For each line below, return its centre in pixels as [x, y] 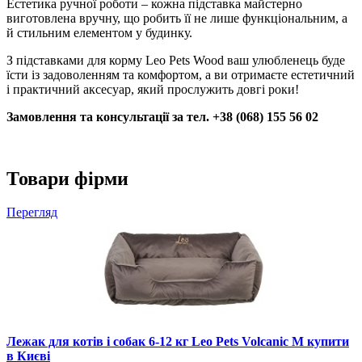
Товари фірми [67, 178]
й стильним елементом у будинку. [99, 32]
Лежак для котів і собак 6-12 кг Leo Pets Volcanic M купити [178, 342]
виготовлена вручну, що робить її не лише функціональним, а [177, 18]
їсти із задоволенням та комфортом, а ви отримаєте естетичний [181, 74]
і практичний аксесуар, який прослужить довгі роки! [153, 89]
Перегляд [32, 213]
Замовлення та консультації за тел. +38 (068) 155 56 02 [162, 116]
